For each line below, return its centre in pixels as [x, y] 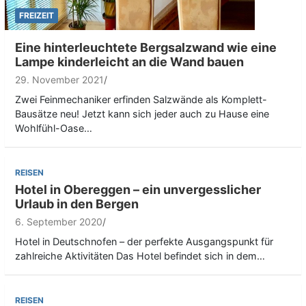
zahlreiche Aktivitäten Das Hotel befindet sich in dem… [140, 255]
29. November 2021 [59, 79]
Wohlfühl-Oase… [54, 128]
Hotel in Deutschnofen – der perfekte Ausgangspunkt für [144, 241]
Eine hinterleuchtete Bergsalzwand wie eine [146, 47]
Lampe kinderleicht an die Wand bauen [129, 61]
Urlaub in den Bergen [77, 204]
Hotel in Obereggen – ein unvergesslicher [138, 189]
